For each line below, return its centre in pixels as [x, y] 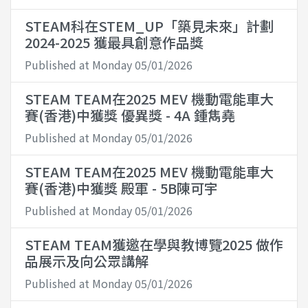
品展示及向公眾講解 [87, 261]
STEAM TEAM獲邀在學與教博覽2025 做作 [154, 244]
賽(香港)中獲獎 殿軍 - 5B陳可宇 [121, 188]
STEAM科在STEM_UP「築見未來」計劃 [149, 25]
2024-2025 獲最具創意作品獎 [114, 42]
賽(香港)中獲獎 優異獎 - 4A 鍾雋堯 [130, 115]
